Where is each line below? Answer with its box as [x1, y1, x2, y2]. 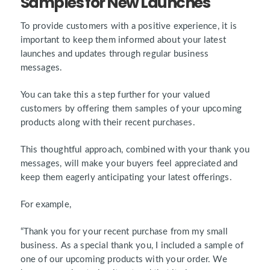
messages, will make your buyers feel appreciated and [20, 159, 238, 169]
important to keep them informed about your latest [20, 35, 227, 45]
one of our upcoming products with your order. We [20, 255, 227, 265]
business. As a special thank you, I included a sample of [20, 241, 244, 251]
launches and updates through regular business [20, 49, 209, 58]
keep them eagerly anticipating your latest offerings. [20, 173, 232, 183]
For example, [20, 200, 71, 210]
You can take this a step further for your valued [20, 90, 210, 100]
